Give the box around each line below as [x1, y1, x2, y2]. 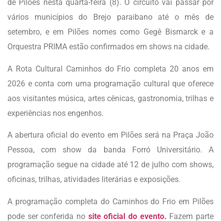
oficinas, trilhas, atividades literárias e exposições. [7, 175, 181, 184]
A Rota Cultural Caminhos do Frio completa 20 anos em [7, 64, 214, 74]
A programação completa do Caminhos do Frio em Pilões [7, 196, 214, 206]
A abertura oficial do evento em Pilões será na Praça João [7, 130, 214, 140]
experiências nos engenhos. [7, 108, 104, 118]
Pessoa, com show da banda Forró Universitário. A [7, 145, 214, 155]
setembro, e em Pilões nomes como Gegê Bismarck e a [7, 27, 214, 37]
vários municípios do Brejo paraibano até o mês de [7, 12, 214, 22]
